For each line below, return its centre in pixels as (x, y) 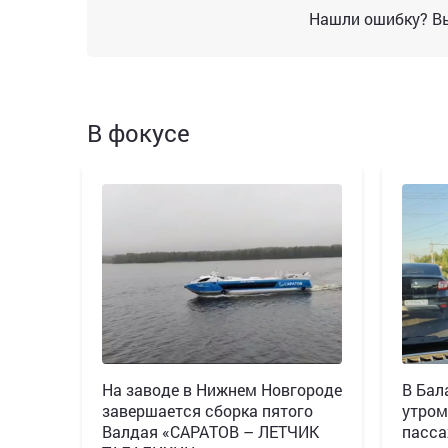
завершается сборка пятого (207, 410)
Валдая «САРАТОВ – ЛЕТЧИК (210, 431)
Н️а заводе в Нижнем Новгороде (222, 389)
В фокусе (138, 132)
